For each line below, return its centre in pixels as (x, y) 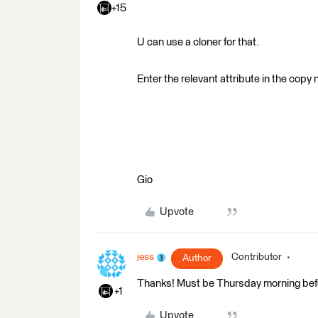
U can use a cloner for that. (198, 42)
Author (197, 258)
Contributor (257, 257)
